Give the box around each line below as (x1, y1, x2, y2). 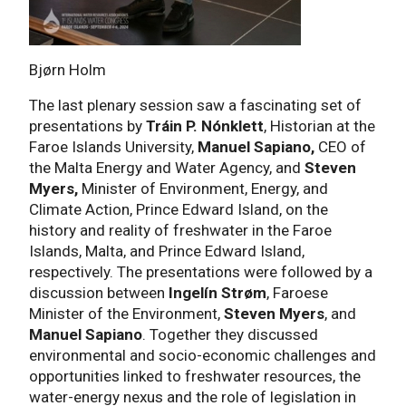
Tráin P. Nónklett (146, 117, 264, 136)
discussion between (29, 284, 169, 303)
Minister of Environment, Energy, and (82, 179, 328, 198)
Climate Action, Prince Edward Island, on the (29, 200, 328, 219)
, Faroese (266, 284, 328, 303)
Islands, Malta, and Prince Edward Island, (29, 242, 304, 261)
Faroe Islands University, (29, 138, 198, 157)
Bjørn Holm (29, 61, 106, 80)
